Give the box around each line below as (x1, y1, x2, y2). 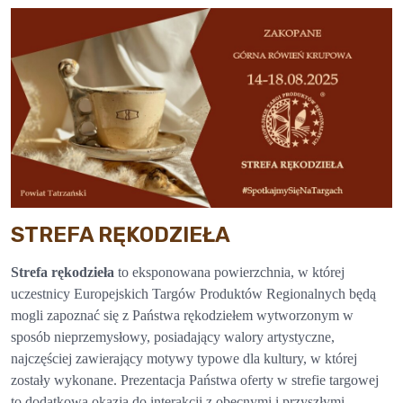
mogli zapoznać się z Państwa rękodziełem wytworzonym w (11, 307, 354, 323)
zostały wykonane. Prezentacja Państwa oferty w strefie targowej (11, 372, 379, 388)
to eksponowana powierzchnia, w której (118, 264, 345, 280)
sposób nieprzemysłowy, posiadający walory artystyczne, (11, 328, 335, 345)
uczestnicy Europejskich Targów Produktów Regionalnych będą (11, 285, 376, 301)
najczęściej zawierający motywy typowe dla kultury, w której (11, 350, 357, 366)
